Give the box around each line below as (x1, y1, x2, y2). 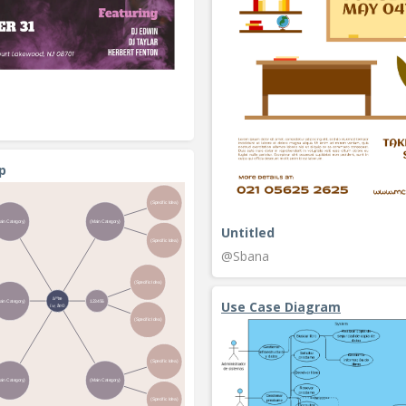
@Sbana (221, 247, 269, 266)
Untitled (221, 224, 275, 242)
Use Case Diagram (221, 298, 341, 316)
